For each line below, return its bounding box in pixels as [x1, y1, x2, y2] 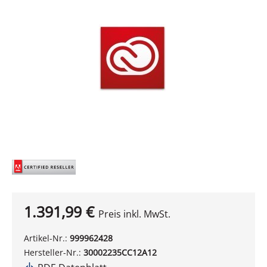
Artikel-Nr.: [24, 232, 70, 244]
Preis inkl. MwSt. [98, 207, 170, 221]
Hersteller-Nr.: [24, 247, 83, 258]
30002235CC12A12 [83, 247, 157, 258]
